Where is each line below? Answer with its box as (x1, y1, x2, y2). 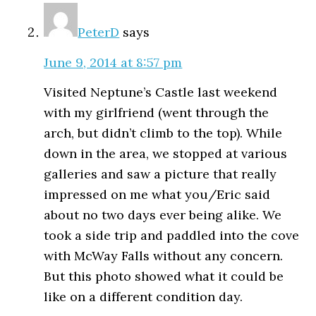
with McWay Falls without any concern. (44, 248, 284, 265)
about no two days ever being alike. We (44, 207, 282, 224)
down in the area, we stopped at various (44, 145, 288, 162)
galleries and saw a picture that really (44, 166, 277, 183)
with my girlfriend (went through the (44, 104, 269, 121)
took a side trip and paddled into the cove (44, 227, 300, 244)
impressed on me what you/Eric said (44, 186, 271, 203)
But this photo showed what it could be (44, 268, 284, 285)
